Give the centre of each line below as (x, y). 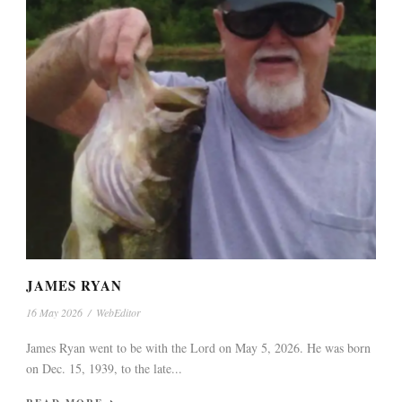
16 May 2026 (54, 313)
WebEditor (118, 313)
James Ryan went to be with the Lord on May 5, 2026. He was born (198, 348)
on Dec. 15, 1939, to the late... (104, 369)
